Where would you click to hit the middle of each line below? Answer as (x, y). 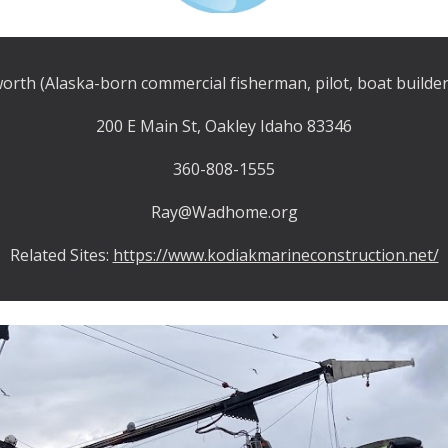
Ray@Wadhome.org (224, 212)
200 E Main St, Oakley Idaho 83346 (224, 126)
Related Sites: (61, 255)
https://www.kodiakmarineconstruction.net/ (275, 255)
